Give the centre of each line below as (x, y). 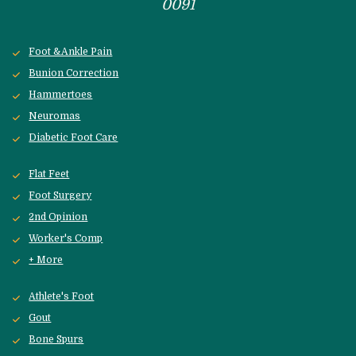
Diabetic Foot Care (74, 138)
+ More (46, 260)
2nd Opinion (58, 217)
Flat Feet (49, 174)
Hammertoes (61, 95)
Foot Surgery (60, 196)
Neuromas (55, 116)
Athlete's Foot (62, 297)
